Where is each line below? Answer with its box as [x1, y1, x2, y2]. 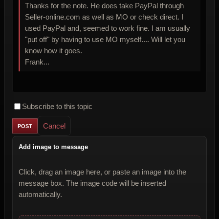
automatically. [19, 190, 62, 199]
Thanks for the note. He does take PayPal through [25, 1, 90, 10]
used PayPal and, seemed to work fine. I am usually [25, 24, 152, 33]
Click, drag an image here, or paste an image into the [19, 168, 186, 176]
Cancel [43, 122, 66, 131]
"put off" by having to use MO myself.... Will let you [25, 35, 151, 44]
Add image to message [19, 143, 88, 151]
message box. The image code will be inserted [19, 179, 166, 188]
